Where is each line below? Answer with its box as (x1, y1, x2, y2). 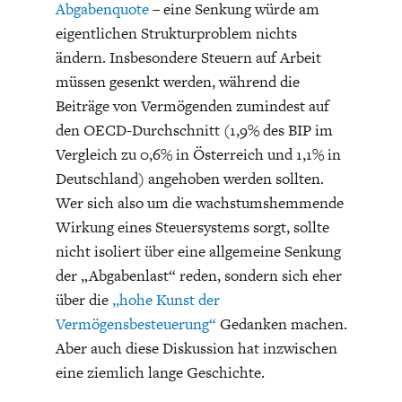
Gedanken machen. (215, 313, 347, 336)
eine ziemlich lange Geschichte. (55, 362, 265, 384)
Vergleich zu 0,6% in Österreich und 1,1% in (55, 144, 341, 166)
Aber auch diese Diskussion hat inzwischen (55, 337, 337, 360)
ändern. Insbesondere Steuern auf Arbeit (55, 47, 321, 69)
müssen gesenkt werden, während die (55, 71, 300, 93)
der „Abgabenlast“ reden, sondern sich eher (55, 265, 342, 287)
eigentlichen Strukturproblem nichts (55, 22, 297, 45)
